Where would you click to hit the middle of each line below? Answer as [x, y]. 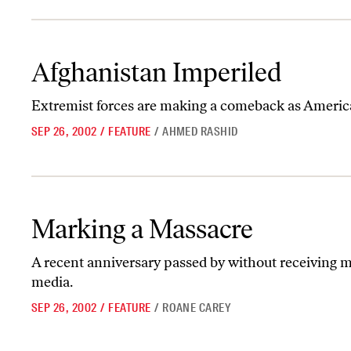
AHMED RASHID [200, 132]
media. [52, 282]
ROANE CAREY [197, 308]
